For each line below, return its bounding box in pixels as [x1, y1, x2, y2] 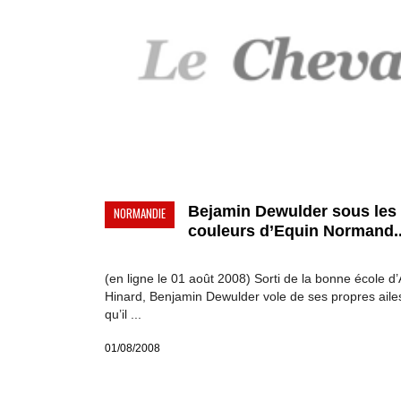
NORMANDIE [114, 204, 166, 223]
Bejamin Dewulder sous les [188, 202, 397, 221]
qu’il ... [105, 307, 141, 322]
